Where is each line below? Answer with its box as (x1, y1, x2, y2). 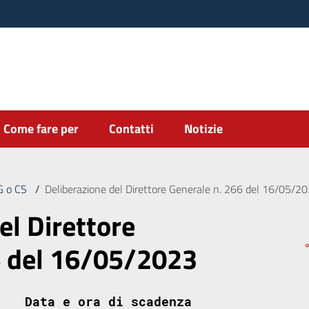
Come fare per (3, 119, 79, 138)
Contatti (109, 119, 154, 138)
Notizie (184, 119, 223, 138)
